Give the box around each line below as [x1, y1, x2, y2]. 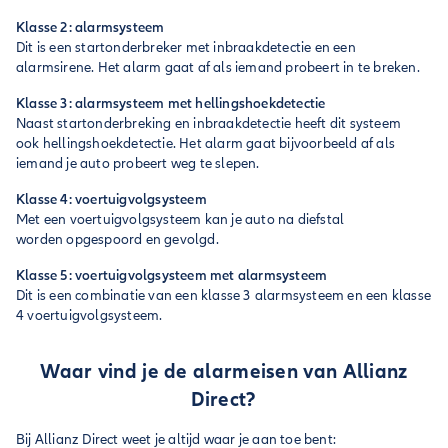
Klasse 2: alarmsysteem [16, 19, 165, 36]
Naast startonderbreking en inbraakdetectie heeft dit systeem [16, 115, 402, 132]
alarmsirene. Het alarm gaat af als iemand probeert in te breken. [16, 59, 420, 76]
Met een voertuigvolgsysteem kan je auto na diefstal [16, 211, 345, 228]
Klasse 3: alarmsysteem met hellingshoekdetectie [16, 95, 326, 112]
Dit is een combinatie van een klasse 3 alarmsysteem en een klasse [16, 287, 432, 304]
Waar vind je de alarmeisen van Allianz [40, 359, 408, 384]
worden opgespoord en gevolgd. [16, 231, 219, 248]
